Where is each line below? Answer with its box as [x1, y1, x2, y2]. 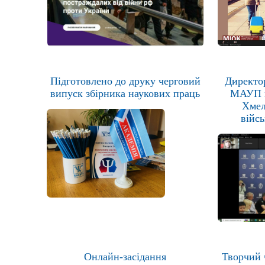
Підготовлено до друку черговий [50, 75, 201, 87]
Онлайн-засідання [84, 251, 167, 263]
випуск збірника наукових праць [50, 88, 201, 99]
